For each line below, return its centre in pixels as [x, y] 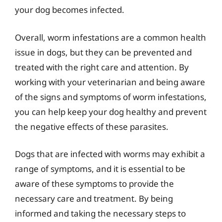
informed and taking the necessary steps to [100, 213]
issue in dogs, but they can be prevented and [103, 52]
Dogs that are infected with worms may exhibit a [110, 154]
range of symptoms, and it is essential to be [100, 169]
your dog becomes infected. [70, 10]
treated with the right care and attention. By [102, 67]
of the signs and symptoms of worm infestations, [111, 97]
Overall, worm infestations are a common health [111, 37]
